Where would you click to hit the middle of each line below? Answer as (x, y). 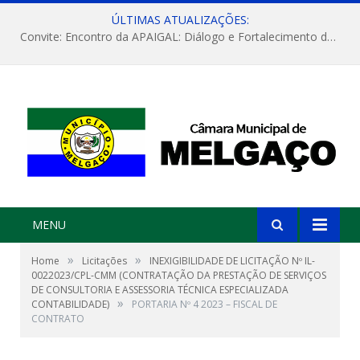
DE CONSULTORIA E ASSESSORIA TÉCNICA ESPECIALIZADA (160, 290)
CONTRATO (58, 319)
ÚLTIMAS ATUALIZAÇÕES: (180, 20)
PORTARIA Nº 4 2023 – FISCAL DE (205, 305)
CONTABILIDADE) (70, 305)
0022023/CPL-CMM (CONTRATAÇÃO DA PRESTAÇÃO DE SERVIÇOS (179, 276)
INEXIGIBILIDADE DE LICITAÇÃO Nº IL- (232, 261)
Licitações (104, 261)
